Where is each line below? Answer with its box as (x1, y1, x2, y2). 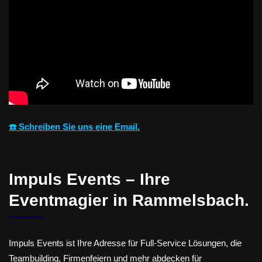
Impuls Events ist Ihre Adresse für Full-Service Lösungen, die (9, 237, 242, 248)
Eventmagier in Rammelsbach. (9, 191, 249, 209)
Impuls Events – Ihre (9, 170, 170, 188)
